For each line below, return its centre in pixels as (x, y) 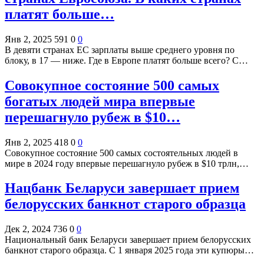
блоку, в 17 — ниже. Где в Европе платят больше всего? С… (126, 60)
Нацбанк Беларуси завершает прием (122, 188)
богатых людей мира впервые (100, 101)
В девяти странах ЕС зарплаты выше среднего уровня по (120, 49)
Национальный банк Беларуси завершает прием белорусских (128, 240)
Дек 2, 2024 (28, 229)
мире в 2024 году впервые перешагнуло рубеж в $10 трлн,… (127, 163)
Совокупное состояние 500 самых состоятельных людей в (121, 153)
